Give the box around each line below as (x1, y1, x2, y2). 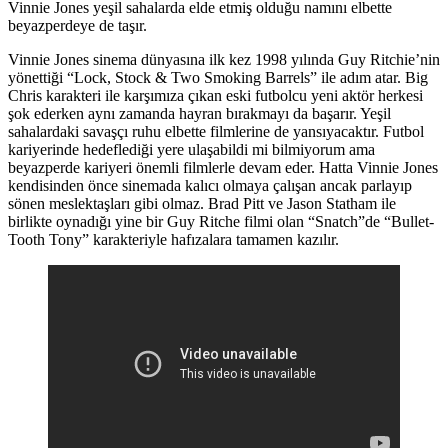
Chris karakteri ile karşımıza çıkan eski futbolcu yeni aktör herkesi (8, 86, 423, 104)
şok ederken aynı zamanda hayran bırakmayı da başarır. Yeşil (8, 104, 391, 122)
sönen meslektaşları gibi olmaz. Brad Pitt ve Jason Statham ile (8, 194, 396, 212)
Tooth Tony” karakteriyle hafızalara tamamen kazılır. (8, 230, 339, 248)
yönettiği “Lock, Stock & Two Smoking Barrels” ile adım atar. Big (8, 68, 428, 86)
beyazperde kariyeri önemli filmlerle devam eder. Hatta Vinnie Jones (8, 158, 438, 176)
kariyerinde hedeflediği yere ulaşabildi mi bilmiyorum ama (8, 140, 375, 158)
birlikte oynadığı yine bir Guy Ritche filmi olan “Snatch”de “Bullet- (8, 212, 434, 230)
